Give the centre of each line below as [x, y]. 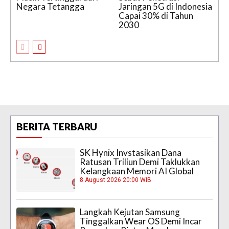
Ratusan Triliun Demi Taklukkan [140, 162]
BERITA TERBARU [57, 127]
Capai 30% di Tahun [156, 16]
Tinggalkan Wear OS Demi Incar [141, 221]
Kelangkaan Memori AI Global [137, 171]
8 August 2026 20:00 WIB [116, 180]
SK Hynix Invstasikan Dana [131, 153]
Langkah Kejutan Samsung [130, 212]
